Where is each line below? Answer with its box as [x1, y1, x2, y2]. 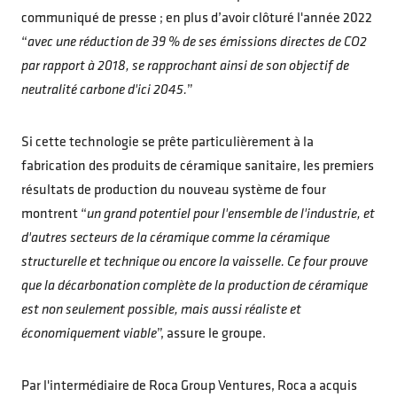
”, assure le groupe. [157, 326, 266, 341]
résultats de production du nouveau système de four [21, 183, 326, 198]
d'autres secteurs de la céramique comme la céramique [21, 230, 330, 245]
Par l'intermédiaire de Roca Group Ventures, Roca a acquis [21, 378, 357, 393]
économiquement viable [21, 326, 157, 341]
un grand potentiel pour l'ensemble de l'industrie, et [87, 206, 375, 222]
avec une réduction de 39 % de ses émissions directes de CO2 [27, 35, 367, 50]
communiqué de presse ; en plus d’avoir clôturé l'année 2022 [21, 11, 372, 26]
